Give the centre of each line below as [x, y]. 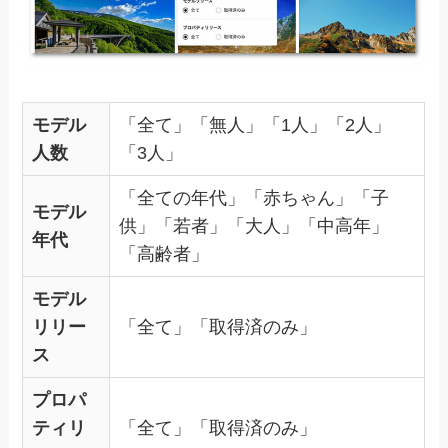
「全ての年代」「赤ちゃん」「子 [254, 197]
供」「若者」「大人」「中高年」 [254, 225]
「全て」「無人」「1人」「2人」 [255, 124]
